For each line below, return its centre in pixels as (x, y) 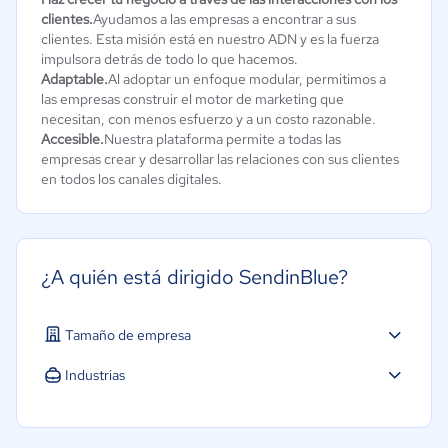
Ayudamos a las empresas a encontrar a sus (224, 19)
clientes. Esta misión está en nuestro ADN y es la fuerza (210, 39)
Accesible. (72, 139)
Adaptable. (74, 79)
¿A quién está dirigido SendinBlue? (194, 277)
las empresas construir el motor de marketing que (192, 99)
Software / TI (106, 413)
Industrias (95, 374)
